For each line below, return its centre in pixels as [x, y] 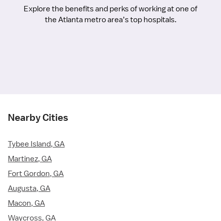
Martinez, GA [30, 159]
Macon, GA [26, 203]
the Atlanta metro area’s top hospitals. [110, 20]
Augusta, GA [29, 189]
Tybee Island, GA [36, 144]
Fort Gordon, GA [36, 174]
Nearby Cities [38, 118]
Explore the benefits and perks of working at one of [110, 9]
